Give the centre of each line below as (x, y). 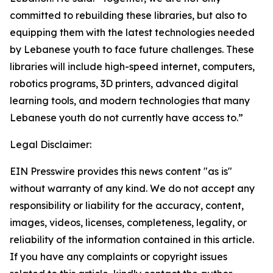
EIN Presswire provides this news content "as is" (121, 171)
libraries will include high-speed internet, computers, (132, 66)
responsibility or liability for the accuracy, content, (127, 205)
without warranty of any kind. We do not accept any (132, 188)
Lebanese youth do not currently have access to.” (126, 118)
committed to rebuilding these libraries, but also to (128, 15)
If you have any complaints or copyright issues (119, 257)
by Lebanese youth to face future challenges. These (132, 49)
